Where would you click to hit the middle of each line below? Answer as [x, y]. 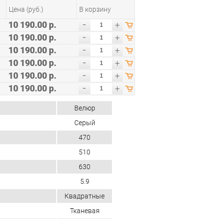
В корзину [95, 9]
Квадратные [85, 196]
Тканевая [85, 210]
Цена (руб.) [26, 9]
